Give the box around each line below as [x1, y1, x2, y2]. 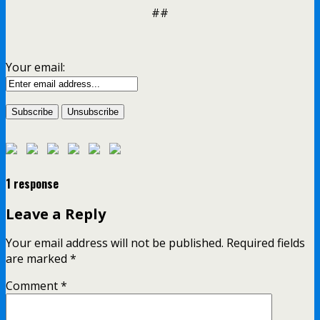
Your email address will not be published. [6, 235, 224, 251]
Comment [6, 278, 61, 294]
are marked [6, 251, 70, 267]
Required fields [226, 235, 305, 251]
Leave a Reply [6, 204, 106, 224]
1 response [6, 175, 59, 193]
